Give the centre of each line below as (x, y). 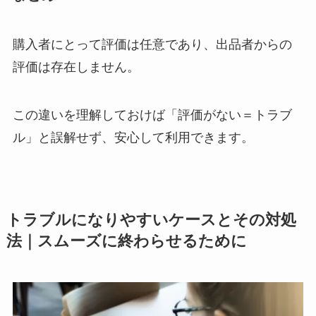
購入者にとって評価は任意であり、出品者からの (152, 44)
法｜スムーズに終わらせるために (126, 241)
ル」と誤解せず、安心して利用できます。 (133, 137)
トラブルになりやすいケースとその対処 (151, 220)
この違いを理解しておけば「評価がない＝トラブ (152, 115)
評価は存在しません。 (76, 67)
